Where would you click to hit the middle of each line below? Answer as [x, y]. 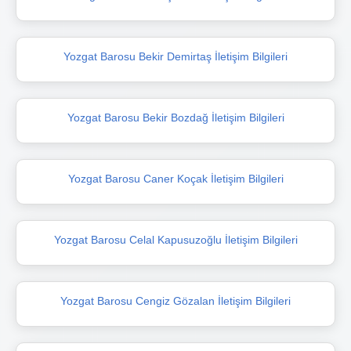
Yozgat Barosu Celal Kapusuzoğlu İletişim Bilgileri [175, 239]
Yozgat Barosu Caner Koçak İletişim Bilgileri [175, 178]
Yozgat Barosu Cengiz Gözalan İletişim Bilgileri [175, 300]
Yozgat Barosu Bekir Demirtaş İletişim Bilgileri [175, 56]
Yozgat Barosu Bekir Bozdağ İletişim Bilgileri [175, 117]
